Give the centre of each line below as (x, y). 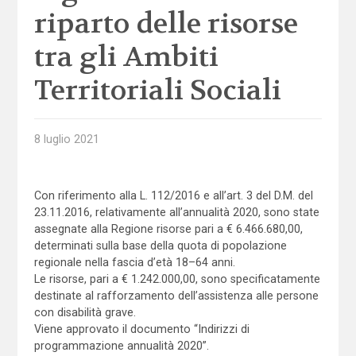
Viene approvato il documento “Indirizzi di (141, 329)
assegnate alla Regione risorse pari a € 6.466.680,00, (168, 228)
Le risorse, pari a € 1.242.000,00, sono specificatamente (177, 279)
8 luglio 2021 (66, 139)
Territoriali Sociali (157, 90)
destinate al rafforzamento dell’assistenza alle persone (176, 295)
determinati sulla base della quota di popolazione (160, 245)
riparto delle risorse (166, 23)
